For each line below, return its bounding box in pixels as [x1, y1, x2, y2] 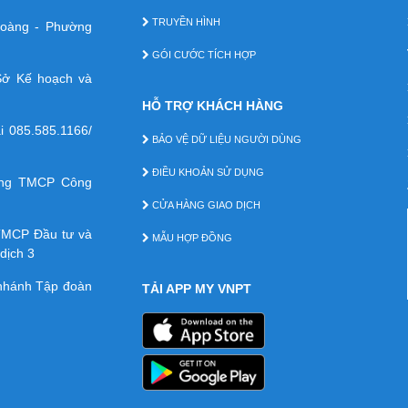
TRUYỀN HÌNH [148, 16, 220, 28]
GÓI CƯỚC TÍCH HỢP [148, 49, 256, 61]
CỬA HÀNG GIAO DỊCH [148, 199, 260, 211]
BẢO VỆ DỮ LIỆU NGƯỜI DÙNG [148, 134, 301, 146]
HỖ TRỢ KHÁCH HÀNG [141, 98, 283, 114]
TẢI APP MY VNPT [141, 281, 251, 297]
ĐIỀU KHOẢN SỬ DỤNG [148, 167, 264, 178]
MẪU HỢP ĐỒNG [148, 232, 232, 244]
